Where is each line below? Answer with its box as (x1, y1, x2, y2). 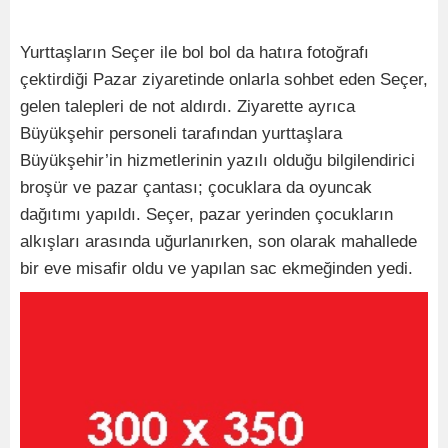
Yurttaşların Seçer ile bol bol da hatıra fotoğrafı (20, 42, 369, 62)
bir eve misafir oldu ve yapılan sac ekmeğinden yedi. (20, 258, 413, 278)
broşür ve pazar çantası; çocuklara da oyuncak (20, 177, 372, 197)
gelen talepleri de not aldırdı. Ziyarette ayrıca (20, 96, 355, 116)
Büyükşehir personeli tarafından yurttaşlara (20, 123, 342, 143)
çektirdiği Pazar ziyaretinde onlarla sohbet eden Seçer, (20, 69, 428, 89)
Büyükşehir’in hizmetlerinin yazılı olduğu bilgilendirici (20, 150, 415, 170)
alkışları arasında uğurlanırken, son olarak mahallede (20, 231, 417, 251)
